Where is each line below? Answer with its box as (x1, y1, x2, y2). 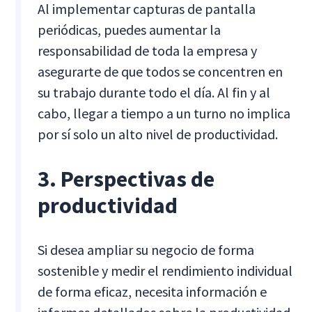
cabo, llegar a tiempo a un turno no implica (38, 104, 291, 123)
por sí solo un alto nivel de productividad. (38, 125, 279, 143)
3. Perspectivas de (38, 165, 215, 194)
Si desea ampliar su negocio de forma (38, 241, 255, 259)
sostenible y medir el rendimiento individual (38, 262, 293, 280)
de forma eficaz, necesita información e (38, 283, 267, 301)
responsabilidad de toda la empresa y (38, 42, 258, 60)
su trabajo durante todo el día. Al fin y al (38, 84, 271, 102)
